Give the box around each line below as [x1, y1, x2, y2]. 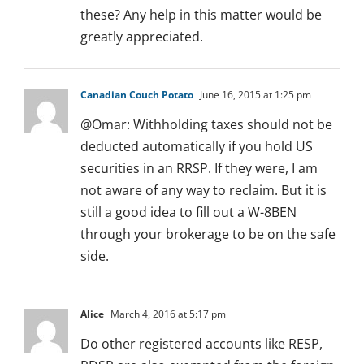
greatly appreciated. [80, 28, 203, 46]
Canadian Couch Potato [80, 88, 193, 102]
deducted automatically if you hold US [80, 137, 313, 156]
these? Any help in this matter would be [80, 6, 322, 24]
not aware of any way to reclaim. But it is [80, 181, 327, 200]
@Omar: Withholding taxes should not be [80, 115, 332, 134]
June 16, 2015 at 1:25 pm [197, 88, 311, 102]
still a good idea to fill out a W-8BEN [80, 203, 297, 222]
